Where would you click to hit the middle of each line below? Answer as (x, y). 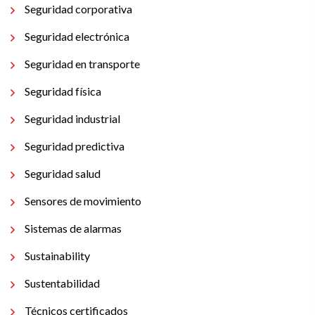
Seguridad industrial (72, 118)
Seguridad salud (63, 173)
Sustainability (57, 256)
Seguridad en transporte (82, 64)
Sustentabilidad (62, 283)
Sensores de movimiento (83, 201)
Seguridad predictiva (75, 146)
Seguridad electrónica (77, 36)
